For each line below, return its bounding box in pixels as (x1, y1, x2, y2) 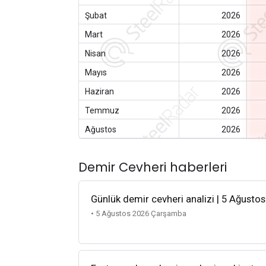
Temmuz (85, 105, 120, 115)
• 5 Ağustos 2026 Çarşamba (91, 209, 186, 218)
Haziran (85, 86, 115, 96)
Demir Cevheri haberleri (78, 158, 227, 176)
